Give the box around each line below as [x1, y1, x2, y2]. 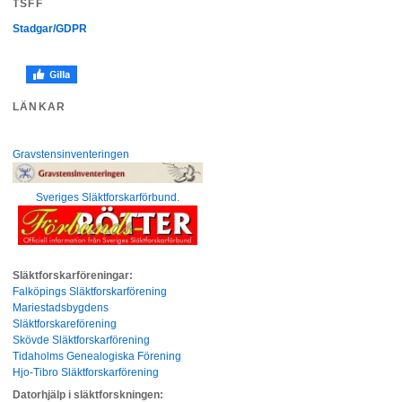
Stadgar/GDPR [13, 22, 88, 35]
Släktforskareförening [13, 318, 118, 331]
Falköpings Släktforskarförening [13, 285, 168, 299]
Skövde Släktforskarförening [13, 334, 151, 347]
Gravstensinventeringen [13, 148, 130, 161]
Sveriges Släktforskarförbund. [35, 191, 179, 205]
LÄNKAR [13, 100, 66, 113]
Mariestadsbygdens [13, 301, 109, 315]
